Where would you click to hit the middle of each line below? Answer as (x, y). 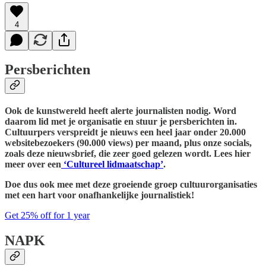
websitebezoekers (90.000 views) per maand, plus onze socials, (128, 143)
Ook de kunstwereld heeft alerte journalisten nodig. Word (121, 111)
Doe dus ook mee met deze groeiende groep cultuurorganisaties (131, 185)
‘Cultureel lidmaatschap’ (112, 164)
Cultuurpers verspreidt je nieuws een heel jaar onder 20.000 (125, 132)
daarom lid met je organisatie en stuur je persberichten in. (121, 122)
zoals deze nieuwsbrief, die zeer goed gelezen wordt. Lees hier (128, 154)
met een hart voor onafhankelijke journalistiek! (99, 195)
